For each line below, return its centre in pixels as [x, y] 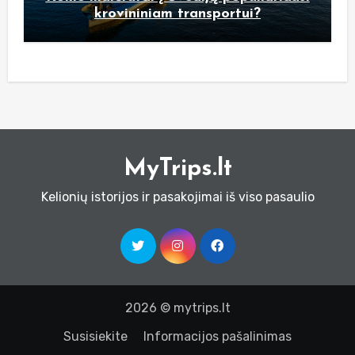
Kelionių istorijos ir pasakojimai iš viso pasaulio [177, 197]
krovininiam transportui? [177, 13]
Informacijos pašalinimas [218, 336]
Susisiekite [95, 336]
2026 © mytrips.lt [177, 307]
